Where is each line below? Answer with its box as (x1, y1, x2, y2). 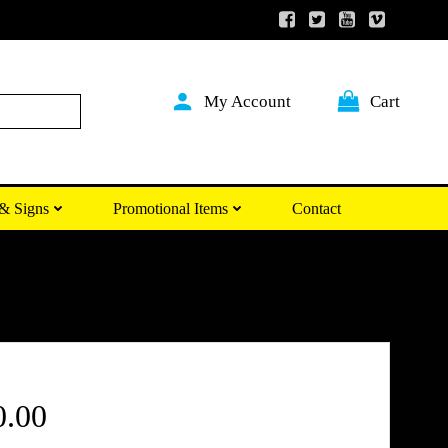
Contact (291, 199, 341, 217)
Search (103, 100, 166, 123)
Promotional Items (112, 199, 228, 217)
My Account (203, 91, 291, 111)
